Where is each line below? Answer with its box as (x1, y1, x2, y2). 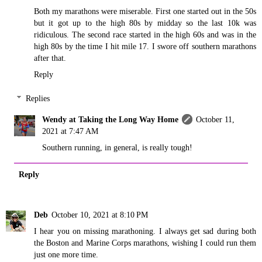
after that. (34, 53, 66, 63)
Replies (26, 94, 50, 104)
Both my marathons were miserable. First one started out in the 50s (34, 6, 256, 16)
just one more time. (34, 250, 98, 260)
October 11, (196, 115, 235, 125)
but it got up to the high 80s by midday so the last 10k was (34, 18, 256, 27)
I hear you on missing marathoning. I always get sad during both (34, 226, 256, 236)
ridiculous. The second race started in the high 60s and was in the (34, 29, 256, 39)
